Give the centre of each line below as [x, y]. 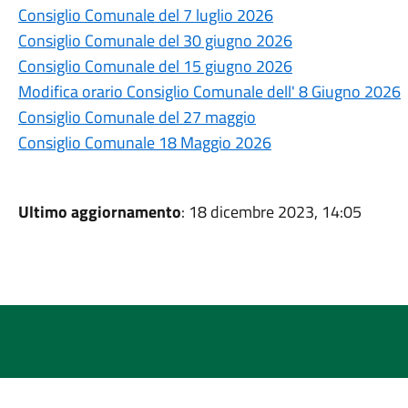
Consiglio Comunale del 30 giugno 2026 [155, 41]
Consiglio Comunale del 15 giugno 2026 [155, 66]
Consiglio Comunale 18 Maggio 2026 [144, 143]
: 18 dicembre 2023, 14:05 [271, 212]
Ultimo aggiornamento [99, 212]
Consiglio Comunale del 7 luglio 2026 [145, 15]
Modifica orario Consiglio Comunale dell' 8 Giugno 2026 [209, 92]
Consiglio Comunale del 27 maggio [137, 117]
